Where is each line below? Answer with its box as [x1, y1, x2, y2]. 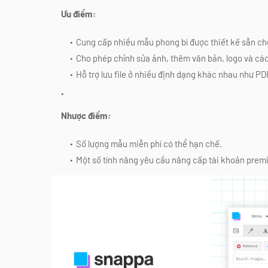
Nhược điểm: [61, 109, 111, 121]
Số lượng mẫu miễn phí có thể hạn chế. [76, 138, 222, 149]
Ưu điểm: [61, 8, 96, 19]
